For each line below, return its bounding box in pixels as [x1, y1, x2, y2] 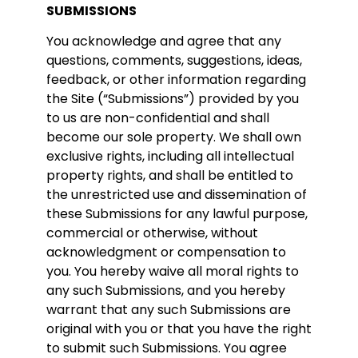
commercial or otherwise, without [46, 223, 258, 242]
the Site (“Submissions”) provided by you [46, 89, 299, 108]
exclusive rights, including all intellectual [46, 146, 294, 165]
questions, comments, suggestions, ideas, [46, 50, 302, 70]
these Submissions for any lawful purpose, [46, 204, 308, 223]
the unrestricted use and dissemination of [46, 185, 307, 204]
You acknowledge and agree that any [46, 31, 281, 50]
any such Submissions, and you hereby [46, 280, 285, 300]
